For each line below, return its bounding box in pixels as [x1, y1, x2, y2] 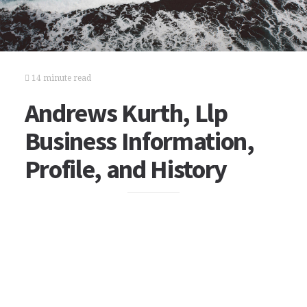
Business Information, [24, 125, 254, 157]
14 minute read [29, 73, 91, 83]
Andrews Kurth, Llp [24, 97, 228, 129]
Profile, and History [24, 153, 228, 185]
